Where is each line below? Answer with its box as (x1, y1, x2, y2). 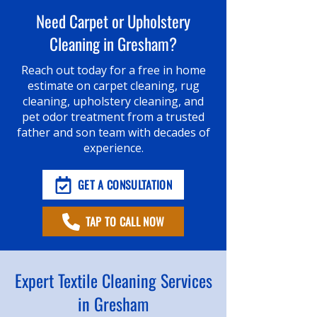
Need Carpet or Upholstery (36, 9, 190, 33)
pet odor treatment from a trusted (22, 109, 204, 125)
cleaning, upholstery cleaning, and (23, 93, 204, 109)
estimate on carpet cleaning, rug (27, 78, 200, 93)
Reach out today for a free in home (21, 62, 206, 78)
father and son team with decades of (16, 125, 210, 140)
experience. (83, 140, 144, 156)
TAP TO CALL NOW (85, 213, 165, 230)
